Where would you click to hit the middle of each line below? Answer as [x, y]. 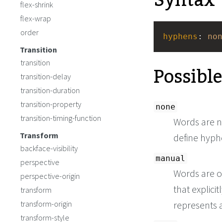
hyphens [180, 36]
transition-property [51, 104]
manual [170, 158]
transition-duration [50, 90]
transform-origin [46, 204]
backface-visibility [49, 148]
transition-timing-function [61, 118]
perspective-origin [50, 176]
